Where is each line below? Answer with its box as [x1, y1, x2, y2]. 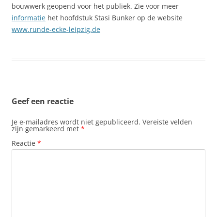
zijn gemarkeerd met [12, 124, 81, 133]
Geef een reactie [12, 96, 74, 107]
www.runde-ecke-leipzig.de [12, 25, 100, 34]
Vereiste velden [142, 117, 192, 126]
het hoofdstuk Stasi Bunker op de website [46, 13, 183, 22]
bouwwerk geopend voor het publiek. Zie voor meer [12, 1, 179, 11]
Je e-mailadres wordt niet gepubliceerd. [12, 117, 140, 126]
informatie [12, 13, 46, 22]
